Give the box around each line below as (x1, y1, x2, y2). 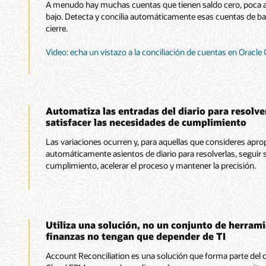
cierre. (45, 23, 68, 34)
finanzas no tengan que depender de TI (45, 229, 226, 242)
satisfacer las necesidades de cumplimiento (45, 115, 246, 128)
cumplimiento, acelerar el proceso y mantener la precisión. (45, 160, 256, 172)
